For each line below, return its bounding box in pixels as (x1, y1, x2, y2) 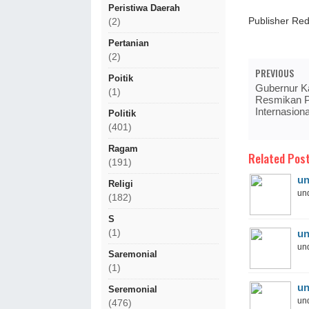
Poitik (108, 73, 133, 83)
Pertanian (108, 38, 149, 48)
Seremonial (108, 284, 157, 295)
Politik (108, 108, 136, 119)
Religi (108, 179, 133, 189)
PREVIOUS (255, 66, 294, 80)
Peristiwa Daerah (108, 3, 180, 13)
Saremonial (108, 249, 157, 259)
